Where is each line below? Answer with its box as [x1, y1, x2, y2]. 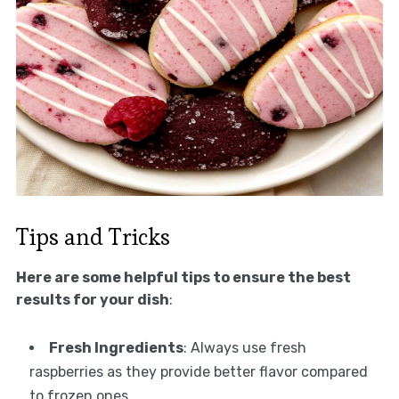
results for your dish [15, 290, 169, 308]
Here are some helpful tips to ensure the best [15, 268, 351, 286]
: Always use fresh [183, 338, 306, 356]
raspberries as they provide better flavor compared [28, 362, 368, 380]
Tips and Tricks [15, 221, 170, 252]
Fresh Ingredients [48, 338, 183, 356]
